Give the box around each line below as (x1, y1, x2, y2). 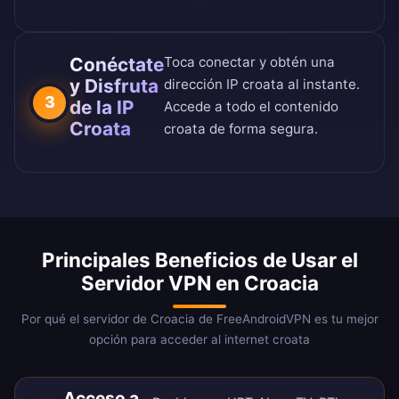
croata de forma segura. (164, 120, 318, 138)
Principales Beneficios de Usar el (41, 248, 358, 273)
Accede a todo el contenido (164, 98, 338, 116)
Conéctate (69, 53, 164, 77)
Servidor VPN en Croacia (80, 271, 319, 296)
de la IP (69, 96, 134, 119)
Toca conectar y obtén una (164, 53, 335, 71)
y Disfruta (69, 75, 159, 98)
